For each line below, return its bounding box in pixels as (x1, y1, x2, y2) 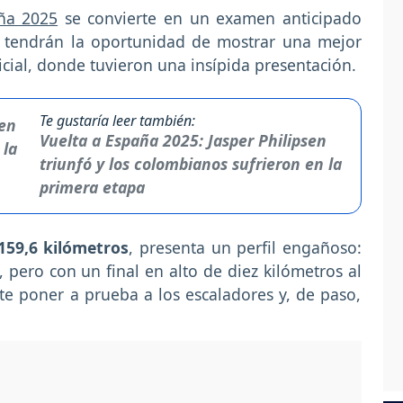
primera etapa (39, 176, 145, 199)
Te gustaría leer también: (39, 111, 195, 131)
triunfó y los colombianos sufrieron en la (39, 153, 342, 175)
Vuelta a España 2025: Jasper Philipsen (39, 130, 327, 152)
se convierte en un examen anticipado (58, 7, 363, 30)
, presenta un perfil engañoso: (129, 237, 363, 259)
